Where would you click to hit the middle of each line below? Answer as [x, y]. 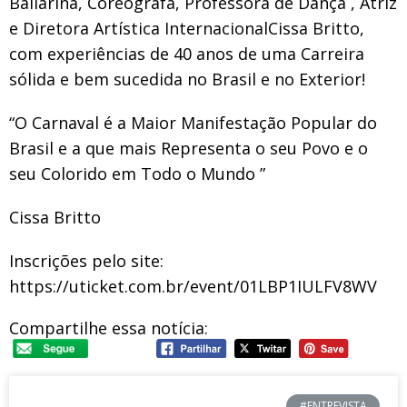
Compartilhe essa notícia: [109, 328]
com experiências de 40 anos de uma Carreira [187, 54]
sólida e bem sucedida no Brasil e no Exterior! [187, 79]
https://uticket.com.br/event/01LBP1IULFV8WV [193, 287]
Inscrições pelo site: [86, 261]
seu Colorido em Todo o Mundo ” [137, 174]
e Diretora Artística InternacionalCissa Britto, [187, 29]
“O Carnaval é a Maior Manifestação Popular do [193, 123]
